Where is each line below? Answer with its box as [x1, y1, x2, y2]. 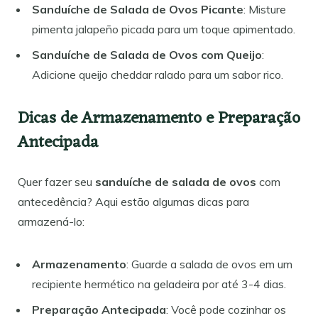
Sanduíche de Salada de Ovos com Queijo [32, 47, 262, 62]
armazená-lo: [18, 214, 84, 229]
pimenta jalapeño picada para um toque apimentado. [32, 21, 295, 36]
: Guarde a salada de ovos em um [126, 256, 292, 271]
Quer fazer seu [18, 174, 95, 189]
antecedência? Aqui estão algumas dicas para [18, 194, 249, 209]
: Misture [243, 1, 286, 16]
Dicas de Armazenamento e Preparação [18, 104, 300, 133]
